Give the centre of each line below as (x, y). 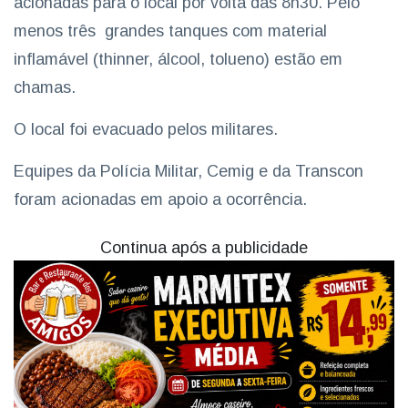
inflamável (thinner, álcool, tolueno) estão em (178, 59)
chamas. (45, 87)
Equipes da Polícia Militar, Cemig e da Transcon (189, 171)
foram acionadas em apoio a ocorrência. (160, 199)
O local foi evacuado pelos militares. (148, 129)
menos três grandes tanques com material (170, 31)
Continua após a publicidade (204, 247)
